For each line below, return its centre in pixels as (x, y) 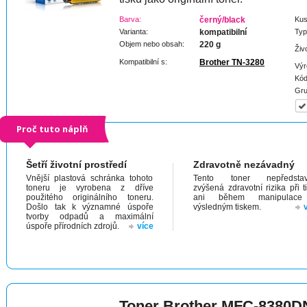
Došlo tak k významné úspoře (90, 207)
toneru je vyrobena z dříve (90, 188)
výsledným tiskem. (227, 207)
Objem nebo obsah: (152, 44)
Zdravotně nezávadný (244, 164)
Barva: (130, 19)
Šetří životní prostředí (77, 164)
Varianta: (134, 32)
